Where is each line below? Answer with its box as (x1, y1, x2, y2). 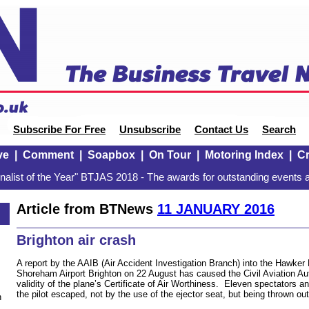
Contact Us (195, 124, 248, 135)
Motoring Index (204, 149, 283, 161)
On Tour (148, 149, 191, 161)
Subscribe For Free (13, 124, 106, 135)
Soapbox (87, 149, 135, 161)
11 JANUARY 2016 (157, 201, 275, 217)
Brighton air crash (17, 232, 136, 248)
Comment (22, 149, 74, 161)
